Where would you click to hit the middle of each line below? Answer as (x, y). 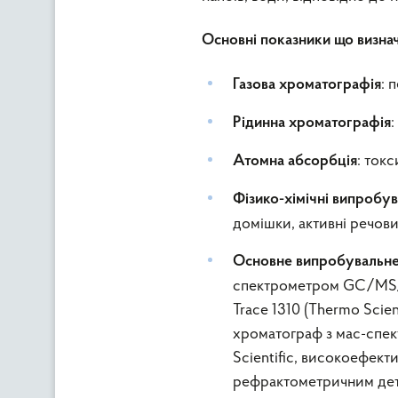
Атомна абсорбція (295, 161)
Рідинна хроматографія (312, 123)
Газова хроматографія (307, 85)
